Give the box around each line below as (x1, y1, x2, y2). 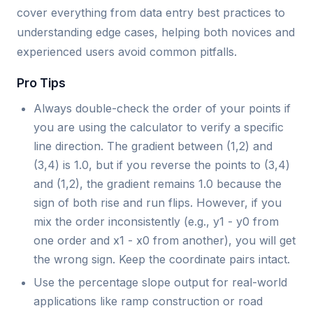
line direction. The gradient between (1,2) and (34, 138, 272, 153)
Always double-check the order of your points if (34, 101, 291, 115)
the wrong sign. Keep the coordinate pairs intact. (34, 252, 290, 266)
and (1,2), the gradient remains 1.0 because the (34, 176, 282, 191)
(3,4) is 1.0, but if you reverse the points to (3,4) (34, 157, 290, 172)
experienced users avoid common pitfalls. (17, 44, 237, 59)
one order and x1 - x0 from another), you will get (34, 233, 296, 247)
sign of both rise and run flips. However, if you (34, 195, 282, 210)
